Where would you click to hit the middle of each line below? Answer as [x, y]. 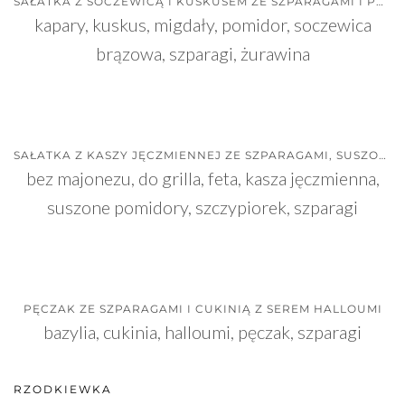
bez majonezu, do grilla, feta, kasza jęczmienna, [202, 178]
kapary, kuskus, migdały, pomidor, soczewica [202, 24]
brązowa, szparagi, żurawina [202, 53]
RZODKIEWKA [63, 389]
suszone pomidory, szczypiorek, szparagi [202, 207]
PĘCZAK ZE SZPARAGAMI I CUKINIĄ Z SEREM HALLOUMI [202, 308]
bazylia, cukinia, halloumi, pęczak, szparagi [202, 331]
